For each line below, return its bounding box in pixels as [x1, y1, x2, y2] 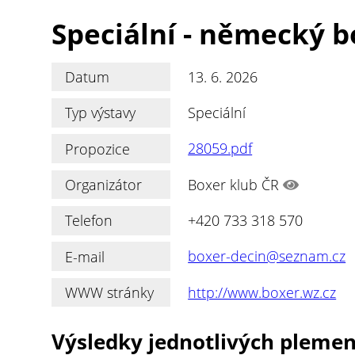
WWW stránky [65, 282, 155, 302]
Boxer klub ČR [184, 174, 284, 194]
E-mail [65, 246, 105, 266]
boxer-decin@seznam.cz [188, 246, 346, 266]
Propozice [65, 139, 131, 158]
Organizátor [65, 174, 143, 194]
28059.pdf [188, 139, 253, 158]
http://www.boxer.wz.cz [188, 282, 337, 302]
